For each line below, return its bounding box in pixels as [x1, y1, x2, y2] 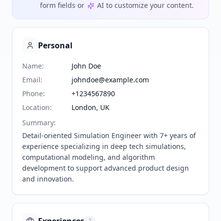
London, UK [72, 103, 110, 112]
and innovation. [22, 174, 74, 184]
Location [22, 103, 50, 112]
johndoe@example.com [72, 75, 149, 85]
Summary [22, 118, 54, 128]
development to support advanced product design [22, 163, 189, 173]
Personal [38, 40, 73, 51]
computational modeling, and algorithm [22, 152, 155, 162]
